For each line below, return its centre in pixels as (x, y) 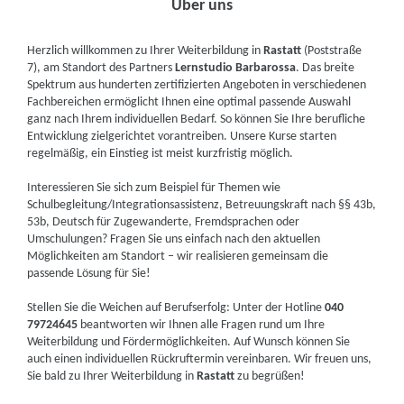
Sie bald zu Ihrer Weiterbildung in (112, 376)
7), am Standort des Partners (101, 68)
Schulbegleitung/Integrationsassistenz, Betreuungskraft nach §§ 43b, (202, 205)
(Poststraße (332, 51)
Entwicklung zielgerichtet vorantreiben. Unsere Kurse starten (182, 137)
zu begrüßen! (270, 376)
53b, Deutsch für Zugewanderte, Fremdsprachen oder (164, 222)
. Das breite (326, 68)
